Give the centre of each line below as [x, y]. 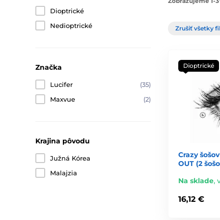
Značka [49, 67]
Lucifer [61, 84]
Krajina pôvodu [63, 141]
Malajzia [64, 173]
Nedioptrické [71, 26]
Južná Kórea [70, 158]
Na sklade [196, 180]
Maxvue [63, 99]
